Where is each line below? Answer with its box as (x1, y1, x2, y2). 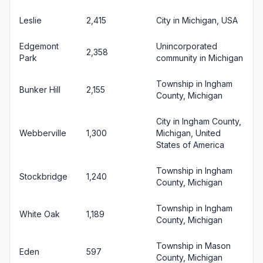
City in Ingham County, (156, 116, 241, 126)
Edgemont (19, 41, 59, 51)
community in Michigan (156, 52, 243, 63)
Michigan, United (156, 127, 221, 138)
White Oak (19, 208, 60, 219)
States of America (156, 139, 224, 150)
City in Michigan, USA (156, 15, 238, 25)
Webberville (19, 127, 66, 138)
